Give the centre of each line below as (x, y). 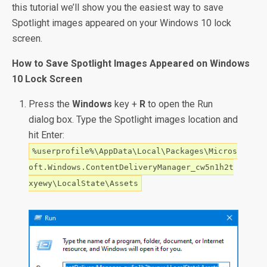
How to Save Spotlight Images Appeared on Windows (131, 63)
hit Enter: (47, 135)
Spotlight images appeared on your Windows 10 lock (122, 23)
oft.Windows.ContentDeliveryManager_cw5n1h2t (131, 167)
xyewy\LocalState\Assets (84, 183)
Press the (51, 104)
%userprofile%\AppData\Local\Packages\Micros (135, 151)
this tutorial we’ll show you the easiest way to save (118, 7)
